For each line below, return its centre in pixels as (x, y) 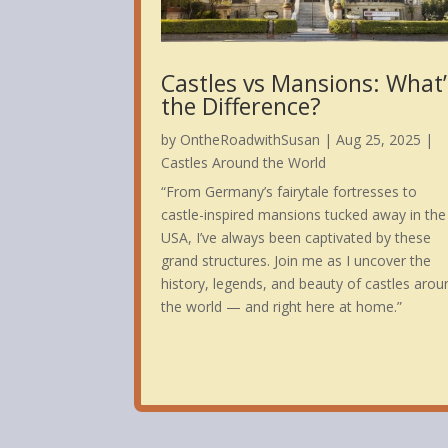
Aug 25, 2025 (379, 140)
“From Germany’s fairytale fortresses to (289, 192)
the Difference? (241, 106)
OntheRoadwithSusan (250, 140)
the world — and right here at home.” (282, 307)
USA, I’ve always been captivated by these (296, 238)
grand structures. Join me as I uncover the (296, 261)
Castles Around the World (244, 163)
